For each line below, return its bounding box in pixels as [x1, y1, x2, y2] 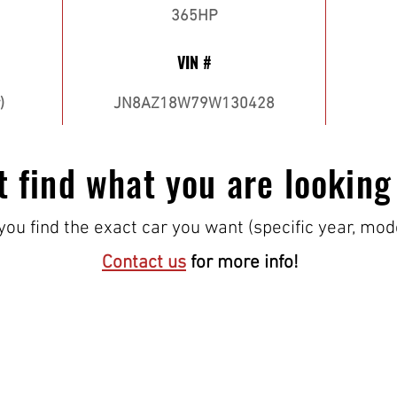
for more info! [186, 252, 299, 274]
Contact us [102, 252, 186, 274]
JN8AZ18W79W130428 [113, 95, 275, 113]
